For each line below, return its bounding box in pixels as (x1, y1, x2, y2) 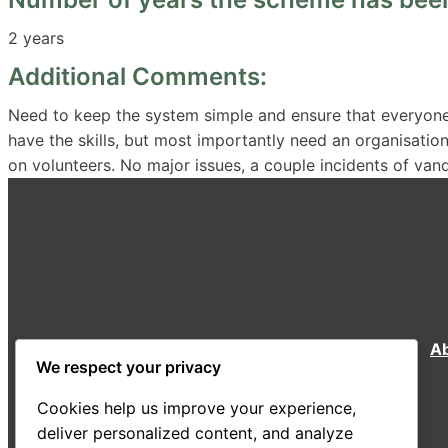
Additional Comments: (8, 61, 267, 91)
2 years (8, 27, 64, 48)
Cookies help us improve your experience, (37, 398, 356, 419)
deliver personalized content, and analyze (37, 423, 353, 444)
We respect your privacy (36, 357, 221, 378)
